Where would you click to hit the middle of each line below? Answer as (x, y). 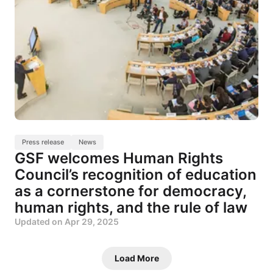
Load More (136, 258)
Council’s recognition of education (136, 175)
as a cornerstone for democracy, (130, 191)
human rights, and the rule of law (131, 208)
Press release (43, 142)
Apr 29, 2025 (92, 222)
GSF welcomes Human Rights (119, 158)
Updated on (40, 222)
